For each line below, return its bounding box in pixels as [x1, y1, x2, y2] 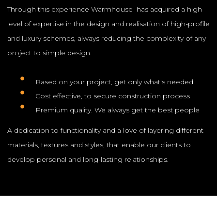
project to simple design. [7, 48, 92, 57]
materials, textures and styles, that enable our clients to [7, 140, 191, 149]
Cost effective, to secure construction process [35, 91, 190, 100]
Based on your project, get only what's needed [35, 77, 193, 86]
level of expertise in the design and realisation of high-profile [7, 19, 210, 28]
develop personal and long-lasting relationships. [7, 155, 169, 164]
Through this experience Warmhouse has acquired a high [7, 4, 202, 14]
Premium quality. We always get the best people [35, 105, 200, 114]
